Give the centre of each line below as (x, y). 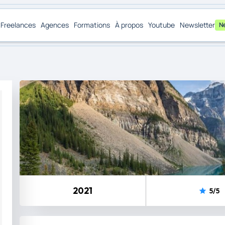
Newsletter (197, 25)
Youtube (161, 25)
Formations (92, 25)
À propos (129, 25)
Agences (54, 25)
